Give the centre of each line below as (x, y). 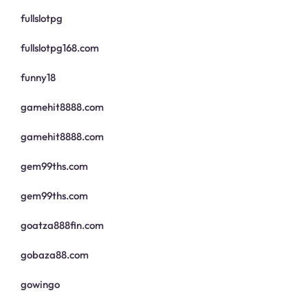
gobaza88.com (55, 255)
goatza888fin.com (62, 225)
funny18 (38, 78)
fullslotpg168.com (60, 48)
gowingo (40, 285)
